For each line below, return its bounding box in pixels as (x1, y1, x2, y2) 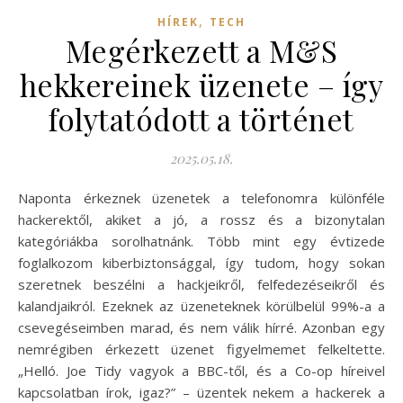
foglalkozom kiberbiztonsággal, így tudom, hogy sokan (18, 254, 385, 273)
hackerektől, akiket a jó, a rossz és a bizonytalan (18, 210, 385, 229)
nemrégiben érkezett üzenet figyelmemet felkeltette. (18, 340, 385, 359)
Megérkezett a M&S (65, 31, 338, 71)
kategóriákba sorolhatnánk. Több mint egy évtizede (18, 232, 385, 251)
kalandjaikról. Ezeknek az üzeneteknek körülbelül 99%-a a (18, 297, 385, 316)
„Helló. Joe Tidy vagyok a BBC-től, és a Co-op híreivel (18, 362, 385, 381)
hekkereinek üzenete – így (19, 65, 384, 105)
